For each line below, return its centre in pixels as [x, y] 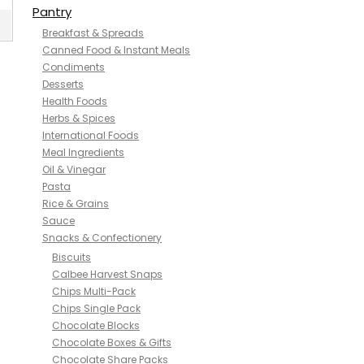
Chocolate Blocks [96, 325]
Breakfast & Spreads [93, 33]
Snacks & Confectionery [102, 238]
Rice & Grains [76, 204]
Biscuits [71, 257]
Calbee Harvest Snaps [107, 274]
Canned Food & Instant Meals [116, 50]
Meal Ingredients [83, 152]
